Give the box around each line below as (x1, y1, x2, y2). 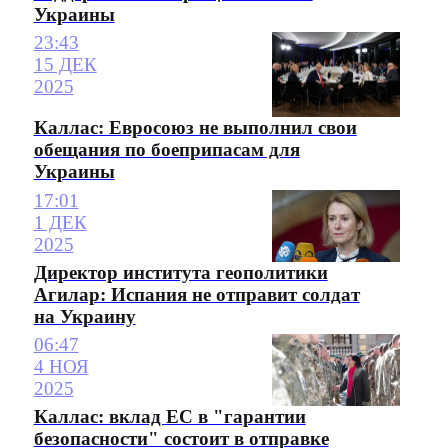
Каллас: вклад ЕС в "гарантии (33, 406, 306, 428)
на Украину (33, 305, 136, 327)
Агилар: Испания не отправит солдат (33, 283, 360, 305)
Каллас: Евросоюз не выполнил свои (33, 117, 357, 139)
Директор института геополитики (33, 261, 328, 283)
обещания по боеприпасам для (33, 139, 300, 161)
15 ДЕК (33, 54, 97, 76)
